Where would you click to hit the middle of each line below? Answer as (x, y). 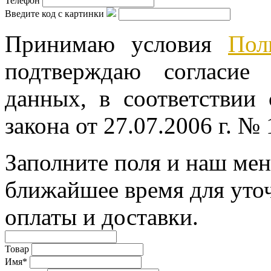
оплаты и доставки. (102, 217)
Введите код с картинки (54, 13)
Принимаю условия (116, 44)
